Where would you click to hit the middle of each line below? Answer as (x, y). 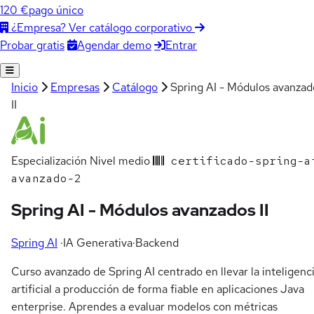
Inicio (25, 87)
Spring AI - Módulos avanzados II (140, 210)
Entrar (181, 45)
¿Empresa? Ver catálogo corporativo (102, 28)
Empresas (75, 87)
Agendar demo (114, 45)
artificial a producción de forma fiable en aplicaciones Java (158, 289)
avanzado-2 (46, 178)
